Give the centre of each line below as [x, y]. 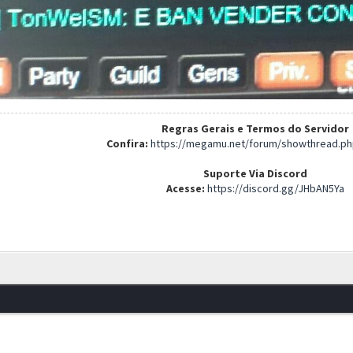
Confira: [129, 144]
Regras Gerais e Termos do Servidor [255, 129]
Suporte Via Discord [255, 174]
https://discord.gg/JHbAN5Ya [275, 189]
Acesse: [186, 189]
